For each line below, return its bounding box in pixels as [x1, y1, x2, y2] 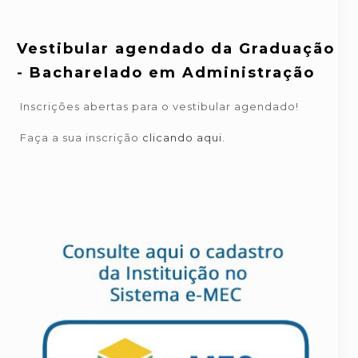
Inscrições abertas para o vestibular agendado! [19, 100, 299, 113]
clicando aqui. [141, 131, 225, 144]
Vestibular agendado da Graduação [16, 40, 335, 58]
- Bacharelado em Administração [16, 64, 315, 82]
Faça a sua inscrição [19, 131, 142, 144]
